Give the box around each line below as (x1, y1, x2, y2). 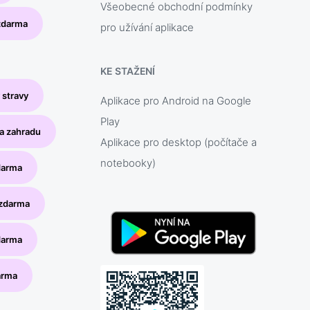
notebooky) (100, 156, 156, 170)
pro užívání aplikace (100, 21, 194, 35)
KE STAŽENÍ (100, 65, 156, 77)
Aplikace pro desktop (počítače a (100, 136, 257, 149)
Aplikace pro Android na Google (100, 94, 252, 108)
